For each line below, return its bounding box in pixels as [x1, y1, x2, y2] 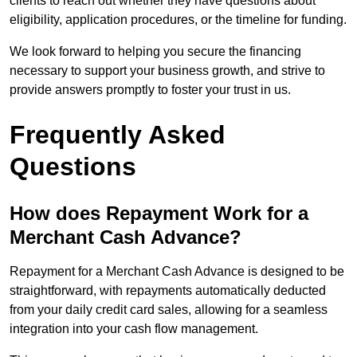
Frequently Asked [10, 120, 226, 150]
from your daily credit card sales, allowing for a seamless [10, 303, 328, 317]
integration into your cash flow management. [10, 322, 258, 336]
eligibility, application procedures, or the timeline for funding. [10, 13, 347, 27]
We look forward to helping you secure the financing [10, 45, 301, 59]
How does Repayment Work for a [10, 202, 308, 225]
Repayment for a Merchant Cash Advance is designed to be [10, 265, 344, 279]
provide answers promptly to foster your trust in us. [10, 83, 291, 97]
